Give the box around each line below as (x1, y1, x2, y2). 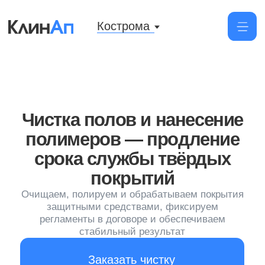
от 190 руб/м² (26, 214, 86, 226)
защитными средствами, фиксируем (33, 143, 156, 152)
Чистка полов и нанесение (15, 78, 174, 93)
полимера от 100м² (26, 235, 90, 243)
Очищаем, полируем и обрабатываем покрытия (15, 134, 174, 143)
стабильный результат (56, 161, 132, 170)
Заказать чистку (63, 180, 125, 190)
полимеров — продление (18, 92, 172, 107)
